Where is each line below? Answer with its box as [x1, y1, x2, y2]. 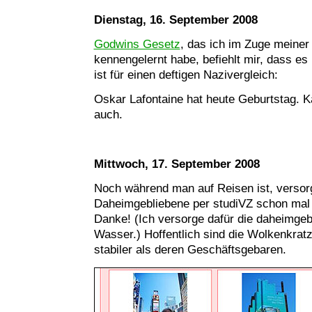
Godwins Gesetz [93, 37, 180, 51]
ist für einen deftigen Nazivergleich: [93, 68, 278, 81]
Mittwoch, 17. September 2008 [93, 157, 260, 171]
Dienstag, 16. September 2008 [93, 13, 258, 26]
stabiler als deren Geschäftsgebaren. [93, 243, 286, 257]
